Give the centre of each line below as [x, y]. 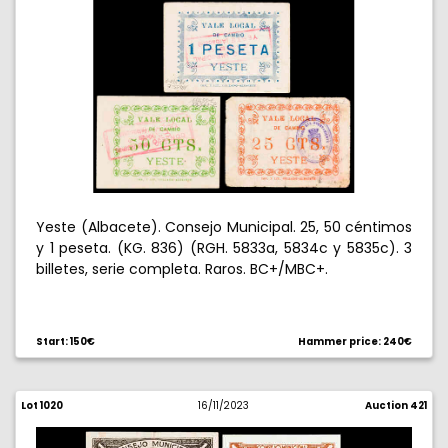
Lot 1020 [42, 405]
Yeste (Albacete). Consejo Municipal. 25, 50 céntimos [224, 227]
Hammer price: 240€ [355, 341]
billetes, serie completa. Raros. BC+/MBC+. [182, 269]
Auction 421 [395, 405]
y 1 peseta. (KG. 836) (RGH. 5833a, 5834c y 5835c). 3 [224, 248]
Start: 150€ [65, 341]
